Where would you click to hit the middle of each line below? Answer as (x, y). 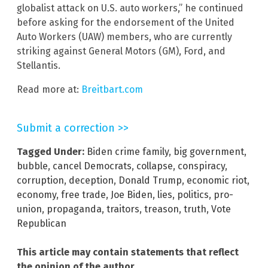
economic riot (217, 181)
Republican (42, 224)
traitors (123, 209)
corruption (40, 181)
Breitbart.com (112, 90)
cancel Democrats (92, 166)
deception (91, 181)
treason (162, 209)
